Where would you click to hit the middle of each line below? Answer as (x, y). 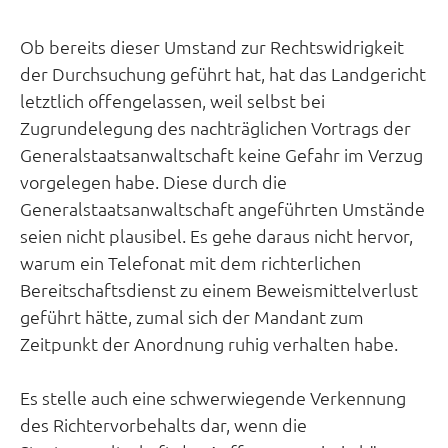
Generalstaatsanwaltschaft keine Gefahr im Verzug (221, 155)
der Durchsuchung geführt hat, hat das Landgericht (223, 74)
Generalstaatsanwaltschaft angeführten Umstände (222, 209)
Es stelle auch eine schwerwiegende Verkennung (213, 398)
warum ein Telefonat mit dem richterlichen (190, 263)
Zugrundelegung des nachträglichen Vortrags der (215, 128)
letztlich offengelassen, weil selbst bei (172, 101)
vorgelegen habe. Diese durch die (153, 182)
